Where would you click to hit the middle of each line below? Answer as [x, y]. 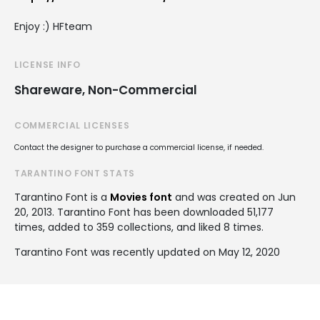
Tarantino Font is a [62, 197]
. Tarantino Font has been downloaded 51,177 [163, 212]
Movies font [141, 197]
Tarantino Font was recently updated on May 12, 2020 [147, 252]
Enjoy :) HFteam [53, 26]
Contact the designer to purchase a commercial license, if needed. [139, 147]
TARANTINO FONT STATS [75, 173]
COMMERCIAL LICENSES [72, 125]
